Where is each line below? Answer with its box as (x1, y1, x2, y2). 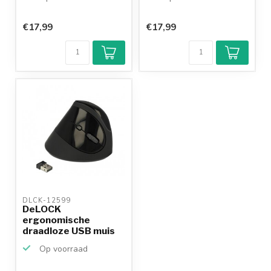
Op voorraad (37, 243, 88, 255)
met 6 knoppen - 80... (22, 236, 120, 248)
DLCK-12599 (22, 196, 73, 206)
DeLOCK (22, 203, 61, 215)
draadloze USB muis (22, 225, 115, 237)
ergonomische (22, 214, 90, 226)
